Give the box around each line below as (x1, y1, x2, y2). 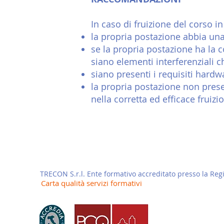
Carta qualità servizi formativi (40, 178, 142, 188)
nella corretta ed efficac (91, 93, 190, 105)
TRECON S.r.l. (40, 169, 87, 178)
